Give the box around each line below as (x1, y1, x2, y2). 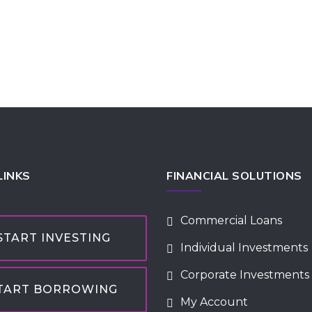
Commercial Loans (180, 214, 282, 227)
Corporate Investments (180, 268, 309, 281)
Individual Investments (180, 241, 308, 254)
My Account (180, 295, 248, 309)
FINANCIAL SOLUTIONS (166, 169, 302, 182)
